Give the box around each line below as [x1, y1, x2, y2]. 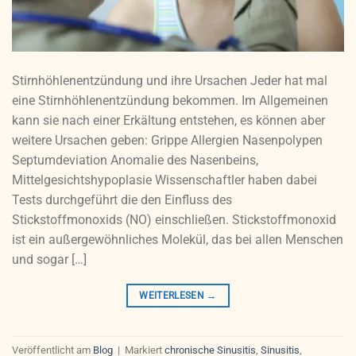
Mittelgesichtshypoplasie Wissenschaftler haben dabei [12, 172, 317, 188]
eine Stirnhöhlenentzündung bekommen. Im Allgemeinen [12, 93, 328, 109]
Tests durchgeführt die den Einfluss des [12, 192, 232, 208]
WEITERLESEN [139, 290, 207, 302]
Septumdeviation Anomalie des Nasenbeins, [12, 153, 258, 168]
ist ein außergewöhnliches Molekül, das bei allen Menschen [12, 232, 343, 248]
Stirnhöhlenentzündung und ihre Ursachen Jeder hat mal [12, 73, 327, 89]
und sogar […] [12, 252, 87, 268]
